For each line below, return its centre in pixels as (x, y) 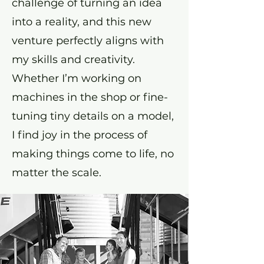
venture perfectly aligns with (88, 41)
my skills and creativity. (73, 60)
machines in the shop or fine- (90, 97)
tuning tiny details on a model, (93, 116)
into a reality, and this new (82, 22)
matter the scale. (57, 173)
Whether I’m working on (77, 78)
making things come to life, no (93, 154)
